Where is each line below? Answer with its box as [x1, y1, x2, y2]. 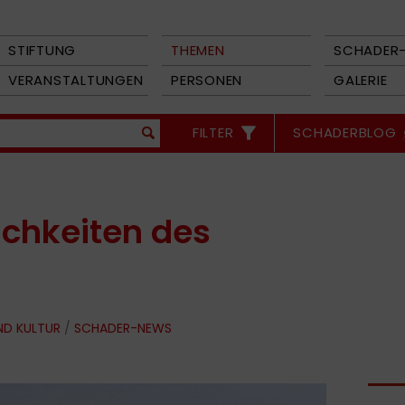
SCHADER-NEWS [74, 319, 172, 337]
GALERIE [334, 71, 388, 89]
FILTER [192, 123, 234, 142]
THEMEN [171, 41, 225, 60]
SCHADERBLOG [293, 123, 397, 142]
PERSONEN [171, 71, 242, 89]
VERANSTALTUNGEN [8, 71, 144, 89]
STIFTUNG [8, 41, 76, 60]
